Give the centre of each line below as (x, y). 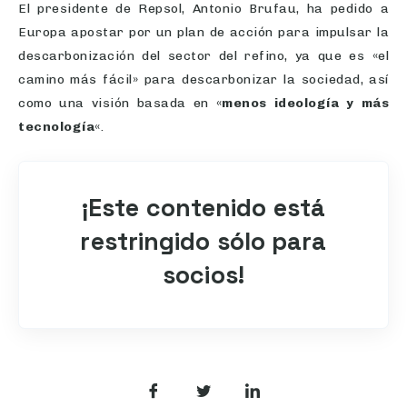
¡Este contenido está (203, 208)
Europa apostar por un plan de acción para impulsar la (203, 33)
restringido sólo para (203, 242)
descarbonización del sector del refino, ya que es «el (203, 56)
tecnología (56, 127)
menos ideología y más (305, 104)
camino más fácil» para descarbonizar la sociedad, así (203, 80)
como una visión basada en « (120, 104)
